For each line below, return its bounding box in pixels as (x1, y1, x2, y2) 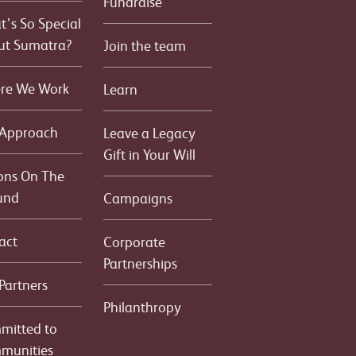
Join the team (103, 36, 187, 54)
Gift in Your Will (103, 145, 196, 163)
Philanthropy (103, 297, 182, 315)
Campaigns (103, 188, 173, 207)
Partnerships (103, 253, 178, 272)
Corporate (103, 232, 166, 250)
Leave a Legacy (103, 123, 196, 141)
